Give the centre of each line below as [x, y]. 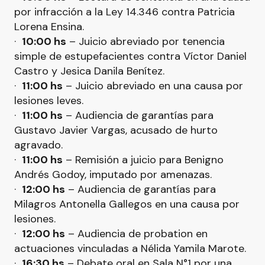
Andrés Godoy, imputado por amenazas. [113, 174]
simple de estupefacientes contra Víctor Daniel [130, 56]
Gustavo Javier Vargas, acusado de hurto [116, 130]
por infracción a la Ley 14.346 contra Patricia [125, 12]
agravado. [38, 145]
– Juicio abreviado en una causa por [153, 86]
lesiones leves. [49, 101]
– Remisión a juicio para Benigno [143, 160]
